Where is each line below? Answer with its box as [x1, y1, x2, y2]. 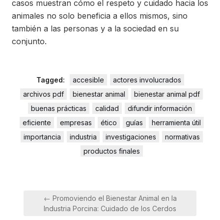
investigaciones [105, 132, 156, 141]
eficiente [22, 118, 51, 127]
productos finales [83, 146, 140, 155]
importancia [23, 132, 61, 141]
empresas [59, 118, 92, 127]
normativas [165, 132, 200, 141]
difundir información [128, 104, 192, 112]
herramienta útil [151, 118, 201, 127]
